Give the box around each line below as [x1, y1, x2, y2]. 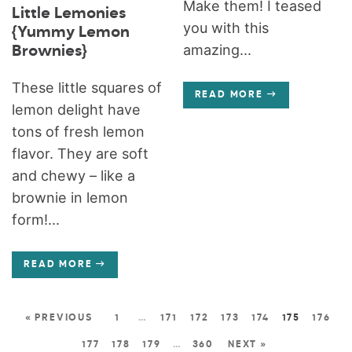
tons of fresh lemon [12, 123, 145, 140]
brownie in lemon [12, 189, 129, 206]
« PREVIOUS [24, 313, 93, 323]
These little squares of [12, 79, 163, 96]
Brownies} [12, 42, 88, 60]
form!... [12, 211, 60, 228]
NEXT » [228, 339, 267, 350]
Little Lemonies [12, 5, 126, 22]
